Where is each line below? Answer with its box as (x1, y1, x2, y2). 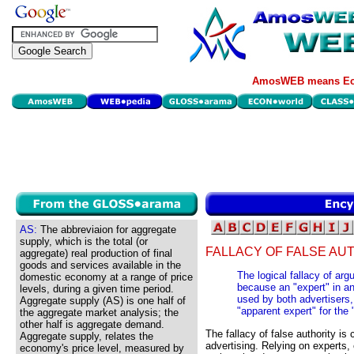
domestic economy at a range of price (20, 271, 193, 283)
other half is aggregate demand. (20, 318, 164, 330)
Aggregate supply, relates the (20, 330, 153, 342)
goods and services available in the (20, 259, 181, 271)
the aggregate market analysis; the (20, 307, 179, 318)
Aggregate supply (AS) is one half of (20, 295, 186, 307)
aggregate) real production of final (20, 247, 172, 259)
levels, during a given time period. (20, 283, 174, 295)
